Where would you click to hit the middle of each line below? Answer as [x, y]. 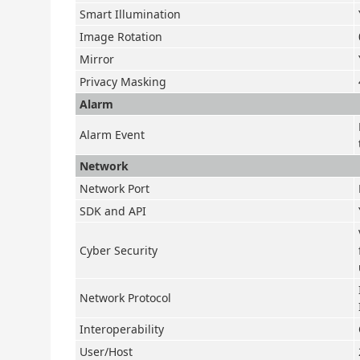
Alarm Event [112, 135]
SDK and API [113, 211]
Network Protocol [125, 298]
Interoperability [122, 329]
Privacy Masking [123, 82]
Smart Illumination [130, 14]
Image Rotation [121, 37]
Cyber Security [119, 250]
